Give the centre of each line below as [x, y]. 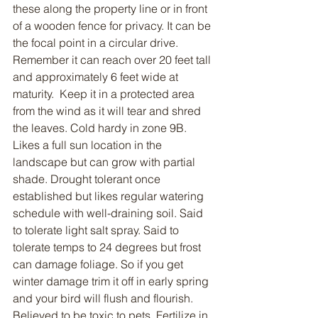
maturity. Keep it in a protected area [105, 94]
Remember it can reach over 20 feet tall [113, 60]
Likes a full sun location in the [89, 145]
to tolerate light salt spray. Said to [97, 230]
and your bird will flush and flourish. [104, 298]
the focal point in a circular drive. [97, 43]
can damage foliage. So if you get [99, 264]
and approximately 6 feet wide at [97, 77]
